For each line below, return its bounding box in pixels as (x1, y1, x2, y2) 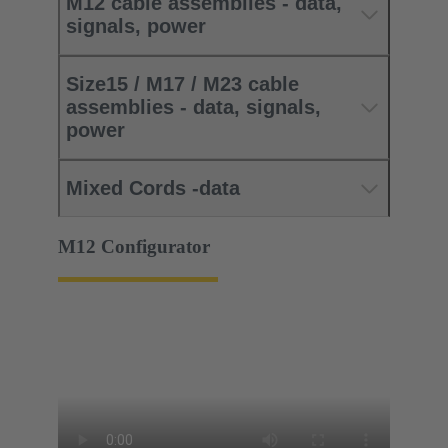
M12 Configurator (58, 236, 210, 258)
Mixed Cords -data (66, 177, 240, 200)
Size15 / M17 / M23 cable (66, 73, 299, 96)
